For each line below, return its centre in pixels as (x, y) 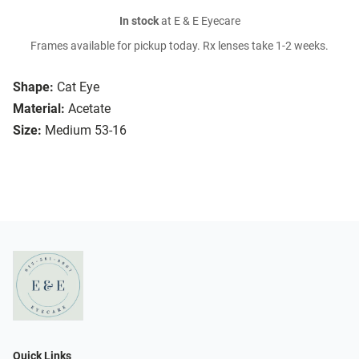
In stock (139, 22)
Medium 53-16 (86, 131)
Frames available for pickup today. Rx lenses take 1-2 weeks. (179, 46)
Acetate (89, 109)
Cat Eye (78, 87)
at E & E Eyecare (199, 22)
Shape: (33, 87)
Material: (39, 109)
